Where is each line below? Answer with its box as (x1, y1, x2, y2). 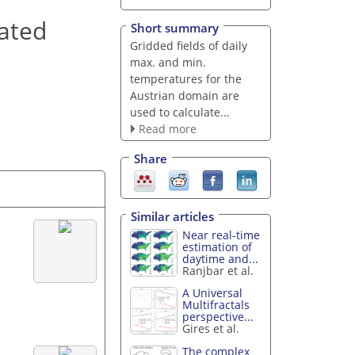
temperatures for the (129, 71, 242, 86)
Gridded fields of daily (129, 37, 247, 53)
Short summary (131, 19, 219, 36)
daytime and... (182, 250, 259, 266)
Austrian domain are (129, 87, 239, 103)
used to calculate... (129, 104, 230, 120)
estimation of (182, 239, 253, 254)
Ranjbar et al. (182, 262, 254, 278)
